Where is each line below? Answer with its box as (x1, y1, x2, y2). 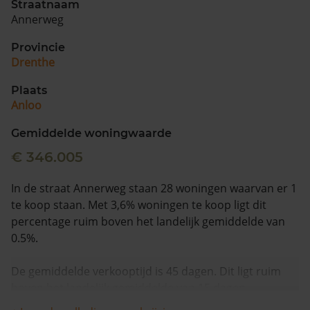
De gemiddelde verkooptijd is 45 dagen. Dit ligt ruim (11, 264, 281, 279)
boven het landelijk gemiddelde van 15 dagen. (11, 280, 248, 295)
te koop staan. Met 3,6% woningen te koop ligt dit (11, 197, 266, 212)
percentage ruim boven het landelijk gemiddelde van (11, 214, 285, 229)
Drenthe (11, 55, 55, 70)
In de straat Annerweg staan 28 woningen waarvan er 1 (11, 181, 297, 196)
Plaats (11, 84, 47, 97)
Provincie (11, 41, 65, 54)
